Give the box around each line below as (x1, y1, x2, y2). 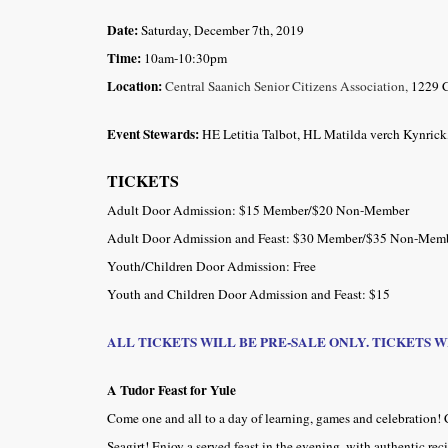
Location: (107, 75, 162, 96)
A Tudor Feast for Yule (107, 379, 236, 400)
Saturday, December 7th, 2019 (138, 20, 304, 39)
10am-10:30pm (141, 48, 227, 67)
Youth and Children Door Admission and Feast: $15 (107, 284, 390, 303)
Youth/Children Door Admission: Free (107, 256, 316, 275)
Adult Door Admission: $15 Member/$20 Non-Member (107, 200, 409, 219)
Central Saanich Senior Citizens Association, (165, 76, 411, 95)
